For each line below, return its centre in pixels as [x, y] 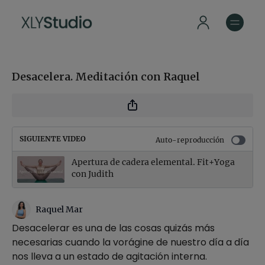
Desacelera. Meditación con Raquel [106, 77]
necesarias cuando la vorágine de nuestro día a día [130, 242]
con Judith [93, 174]
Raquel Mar [59, 209]
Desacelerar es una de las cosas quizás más [113, 228]
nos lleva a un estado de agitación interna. [109, 256]
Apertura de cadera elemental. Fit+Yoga [153, 162]
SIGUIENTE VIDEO [53, 139]
